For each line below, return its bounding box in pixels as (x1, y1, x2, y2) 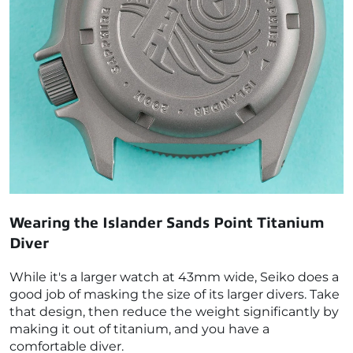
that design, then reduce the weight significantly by (9, 304, 339, 320)
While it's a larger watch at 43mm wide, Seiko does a (9, 269, 339, 285)
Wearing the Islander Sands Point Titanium (9, 214, 325, 232)
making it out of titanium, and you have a (9, 321, 269, 337)
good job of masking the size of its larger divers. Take (9, 287, 340, 303)
